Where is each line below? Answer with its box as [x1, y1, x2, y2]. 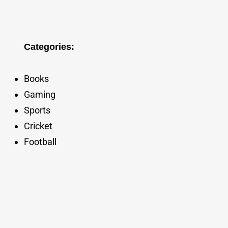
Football [23, 136, 56, 148]
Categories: [23, 42, 74, 52]
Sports [23, 105, 50, 116]
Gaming [23, 89, 55, 100]
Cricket [23, 121, 52, 132]
